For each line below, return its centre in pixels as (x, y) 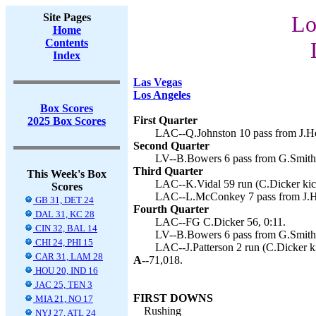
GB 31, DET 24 (63, 200)
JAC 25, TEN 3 (63, 285)
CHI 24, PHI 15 (63, 242)
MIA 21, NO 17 (63, 299)
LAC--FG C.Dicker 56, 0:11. (220, 222)
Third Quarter (168, 171)
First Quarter (165, 120)
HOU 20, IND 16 (66, 271)
